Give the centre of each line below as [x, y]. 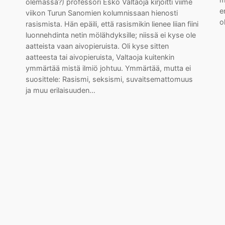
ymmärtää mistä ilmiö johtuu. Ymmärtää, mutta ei [108, 68]
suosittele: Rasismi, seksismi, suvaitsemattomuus [109, 79]
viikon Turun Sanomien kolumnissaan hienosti [101, 13]
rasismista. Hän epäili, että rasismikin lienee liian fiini [112, 24]
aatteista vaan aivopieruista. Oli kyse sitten [97, 46]
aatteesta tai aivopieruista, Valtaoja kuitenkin [100, 57]
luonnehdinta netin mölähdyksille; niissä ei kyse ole [110, 35]
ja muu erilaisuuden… [60, 90]
